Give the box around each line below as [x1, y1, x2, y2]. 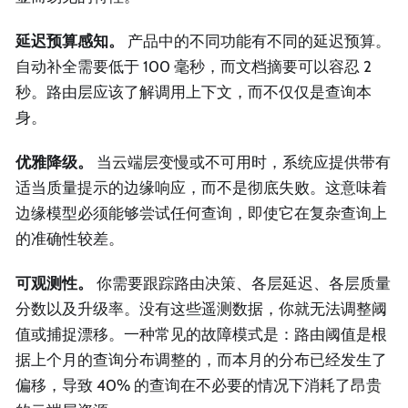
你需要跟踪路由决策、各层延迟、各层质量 [93, 274, 391, 293]
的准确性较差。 [15, 229, 124, 249]
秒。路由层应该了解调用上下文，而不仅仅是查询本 [15, 82, 372, 101]
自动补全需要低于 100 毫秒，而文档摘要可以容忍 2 [15, 56, 372, 76]
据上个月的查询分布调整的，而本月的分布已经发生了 [15, 351, 387, 370]
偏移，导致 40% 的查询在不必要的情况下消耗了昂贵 [15, 376, 382, 395]
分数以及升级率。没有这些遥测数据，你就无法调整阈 [15, 300, 387, 319]
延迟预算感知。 [15, 31, 124, 50]
